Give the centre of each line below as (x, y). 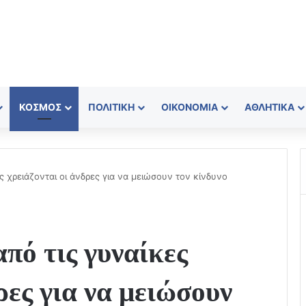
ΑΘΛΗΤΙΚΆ (269, 107)
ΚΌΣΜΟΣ (40, 107)
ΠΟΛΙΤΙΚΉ (111, 107)
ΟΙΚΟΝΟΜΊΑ (190, 107)
